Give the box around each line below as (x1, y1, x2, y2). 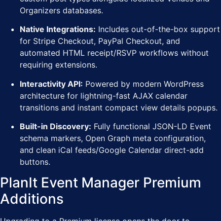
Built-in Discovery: (20, 121, 91, 131)
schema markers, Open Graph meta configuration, (20, 133, 206, 143)
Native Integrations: (20, 24, 96, 35)
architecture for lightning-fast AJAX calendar (20, 90, 187, 101)
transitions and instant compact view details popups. (20, 102, 218, 112)
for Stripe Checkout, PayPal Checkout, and (20, 36, 180, 46)
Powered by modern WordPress (83, 78, 204, 89)
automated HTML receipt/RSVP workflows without (20, 48, 209, 58)
